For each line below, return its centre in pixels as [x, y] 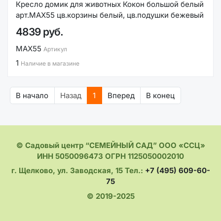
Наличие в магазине [50, 64]
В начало [32, 95]
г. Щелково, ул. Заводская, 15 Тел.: [78, 171]
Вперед [121, 95]
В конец [161, 95]
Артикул [55, 49]
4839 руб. [40, 32]
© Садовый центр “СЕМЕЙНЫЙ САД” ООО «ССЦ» [110, 145]
